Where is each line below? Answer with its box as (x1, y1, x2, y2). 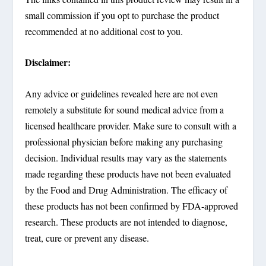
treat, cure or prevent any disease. (25, 231, 150, 244)
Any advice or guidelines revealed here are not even (25, 87, 218, 100)
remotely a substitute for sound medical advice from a (25, 103, 224, 116)
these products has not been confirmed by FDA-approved (25, 199, 239, 212)
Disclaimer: (25, 55, 71, 69)
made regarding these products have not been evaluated (25, 167, 232, 180)
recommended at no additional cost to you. (25, 24, 183, 37)
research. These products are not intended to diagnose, (25, 215, 228, 228)
